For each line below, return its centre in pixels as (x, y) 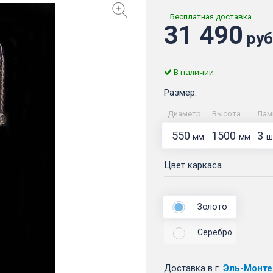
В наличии (193, 72)
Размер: (180, 93)
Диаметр (184, 114)
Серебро (215, 232)
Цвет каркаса (193, 165)
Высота (226, 114)
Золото (212, 207)
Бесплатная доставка (211, 17)
